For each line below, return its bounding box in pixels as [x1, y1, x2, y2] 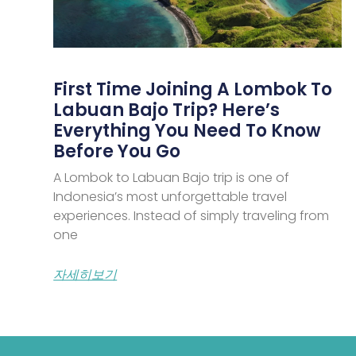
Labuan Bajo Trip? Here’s [53, 97, 281, 122]
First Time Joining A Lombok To [53, 76, 333, 102]
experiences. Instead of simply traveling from [53, 206, 330, 225]
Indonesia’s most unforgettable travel [53, 187, 288, 206]
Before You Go [53, 138, 181, 164]
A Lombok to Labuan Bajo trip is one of [53, 168, 290, 187]
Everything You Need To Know [53, 118, 322, 143]
